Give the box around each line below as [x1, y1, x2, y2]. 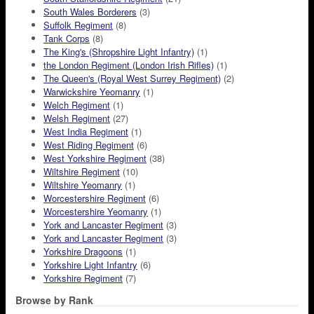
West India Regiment [43, 125, 128, 139]
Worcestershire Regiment [43, 191, 146, 205]
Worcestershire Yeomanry [43, 205, 148, 219]
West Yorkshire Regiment [43, 151, 146, 165]
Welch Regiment [43, 98, 110, 112]
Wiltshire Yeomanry [43, 178, 122, 192]
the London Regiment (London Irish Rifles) [43, 58, 214, 72]
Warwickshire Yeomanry [43, 85, 140, 99]
